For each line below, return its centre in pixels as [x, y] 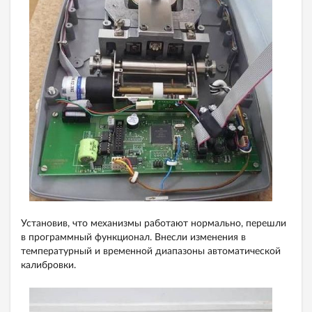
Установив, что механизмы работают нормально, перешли [154, 223]
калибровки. [48, 265]
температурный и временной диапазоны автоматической [151, 251]
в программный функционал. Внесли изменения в [133, 237]
